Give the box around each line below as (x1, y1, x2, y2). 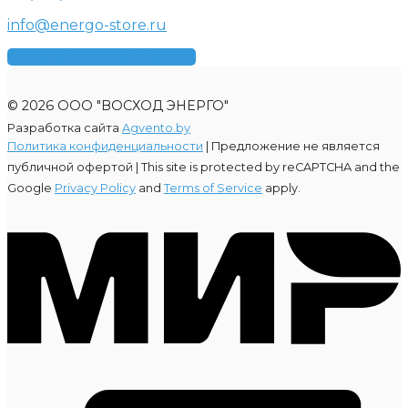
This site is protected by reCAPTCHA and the (141, 160, 400, 174)
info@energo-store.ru (7, 16, 167, 34)
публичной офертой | (7, 160, 141, 174)
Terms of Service (164, 181, 262, 195)
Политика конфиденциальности (7, 139, 203, 153)
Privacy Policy (55, 181, 136, 195)
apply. (262, 181, 301, 195)
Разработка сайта (7, 121, 122, 135)
